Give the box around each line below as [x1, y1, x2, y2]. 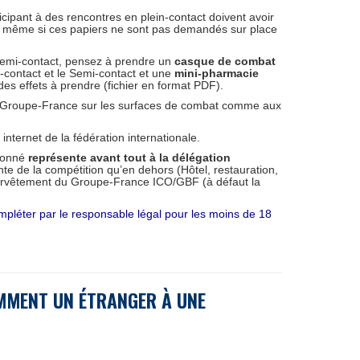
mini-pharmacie [174, 67, 259, 80]
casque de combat [174, 55, 276, 67]
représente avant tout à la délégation [28, 151, 231, 164]
